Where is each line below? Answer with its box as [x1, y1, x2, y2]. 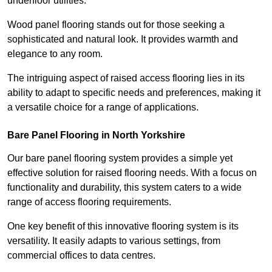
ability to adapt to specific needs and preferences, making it [7, 87, 260, 98]
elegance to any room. [7, 49, 105, 59]
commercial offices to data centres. [7, 250, 155, 261]
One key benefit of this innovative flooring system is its [7, 221, 239, 232]
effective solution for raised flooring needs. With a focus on [7, 168, 257, 178]
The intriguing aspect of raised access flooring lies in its [7, 73, 245, 84]
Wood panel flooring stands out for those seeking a [7, 19, 225, 30]
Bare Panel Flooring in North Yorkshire [7, 130, 185, 141]
